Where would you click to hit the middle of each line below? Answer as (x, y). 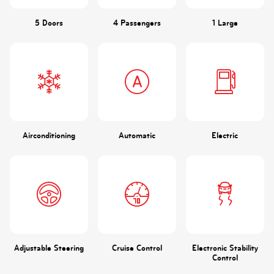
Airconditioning (49, 135)
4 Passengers (137, 23)
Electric (225, 135)
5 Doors (49, 23)
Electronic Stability (225, 248)
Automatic (137, 135)
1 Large (225, 23)
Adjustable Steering (49, 248)
